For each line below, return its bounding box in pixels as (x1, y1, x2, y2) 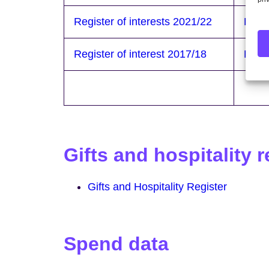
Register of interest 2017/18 (74, 47, 207, 60)
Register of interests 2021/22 (74, 15, 212, 28)
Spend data (64, 233, 169, 255)
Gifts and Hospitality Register (88, 181, 227, 193)
